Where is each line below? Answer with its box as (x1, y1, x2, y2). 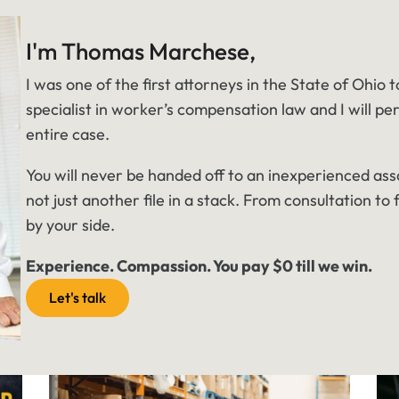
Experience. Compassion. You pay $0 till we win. (25, 255, 372, 276)
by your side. (25, 214, 115, 235)
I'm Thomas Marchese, (25, 36, 256, 66)
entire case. (25, 123, 110, 144)
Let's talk (48, 288, 106, 306)
